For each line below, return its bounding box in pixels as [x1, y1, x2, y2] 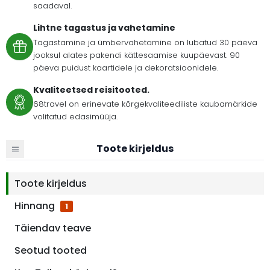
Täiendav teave [14, 221, 91, 235]
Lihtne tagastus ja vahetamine [33, 22, 175, 34]
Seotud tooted [14, 243, 87, 257]
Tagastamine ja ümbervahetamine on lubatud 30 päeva [33, 36, 257, 48]
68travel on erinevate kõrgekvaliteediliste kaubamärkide [33, 98, 257, 110]
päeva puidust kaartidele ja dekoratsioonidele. [33, 61, 218, 74]
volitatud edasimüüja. [33, 111, 118, 123]
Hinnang [14, 198, 57, 213]
